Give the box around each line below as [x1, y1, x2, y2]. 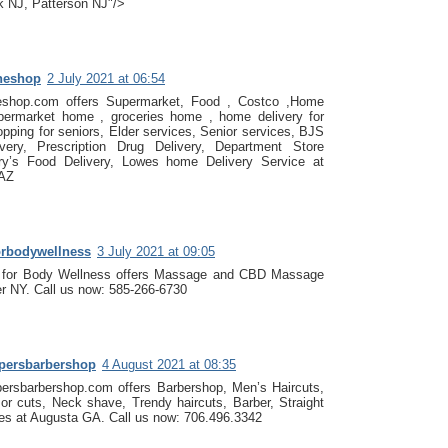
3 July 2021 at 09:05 [97, 243, 215, 259]
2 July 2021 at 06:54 [47, 70, 165, 86]
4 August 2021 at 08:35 [102, 356, 236, 372]
